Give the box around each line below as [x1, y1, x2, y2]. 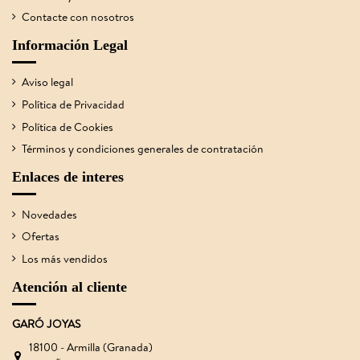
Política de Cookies [22, 118, 113, 135]
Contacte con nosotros [22, 8, 134, 25]
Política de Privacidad [22, 96, 125, 112]
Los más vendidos [22, 250, 108, 267]
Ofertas [22, 228, 59, 245]
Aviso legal [22, 74, 73, 91]
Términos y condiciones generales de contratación [22, 141, 264, 157]
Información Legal [12, 36, 128, 53]
